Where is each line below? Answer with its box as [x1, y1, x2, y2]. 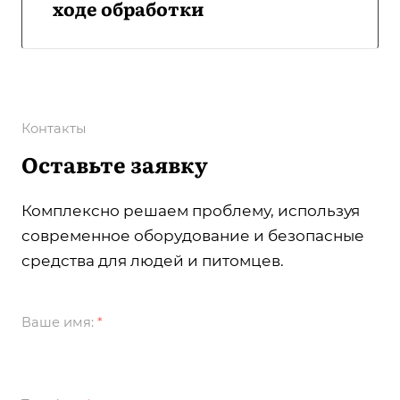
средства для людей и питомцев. [21, 252, 284, 271]
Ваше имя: [21, 314, 97, 331]
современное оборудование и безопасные [21, 227, 364, 246]
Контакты [21, 121, 87, 137]
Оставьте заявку [21, 148, 208, 180]
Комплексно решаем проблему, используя [21, 202, 360, 221]
